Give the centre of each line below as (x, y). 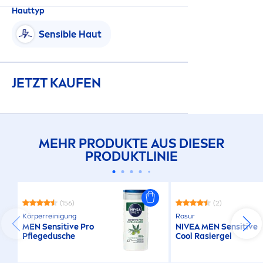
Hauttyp (28, 11)
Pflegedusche (49, 237)
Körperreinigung (50, 216)
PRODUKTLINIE (131, 157)
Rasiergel (213, 237)
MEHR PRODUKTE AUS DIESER (131, 144)
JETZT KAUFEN (56, 83)
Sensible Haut (70, 34)
